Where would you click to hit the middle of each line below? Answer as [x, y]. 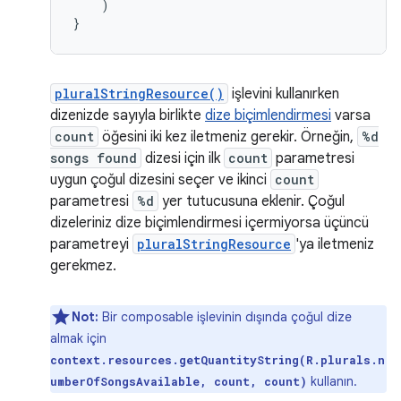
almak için [78, 338]
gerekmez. [83, 266]
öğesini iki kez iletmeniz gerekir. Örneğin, [228, 137]
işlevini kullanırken [284, 94]
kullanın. [332, 381]
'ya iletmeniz [335, 244]
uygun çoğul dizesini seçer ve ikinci [160, 180]
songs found [94, 158]
